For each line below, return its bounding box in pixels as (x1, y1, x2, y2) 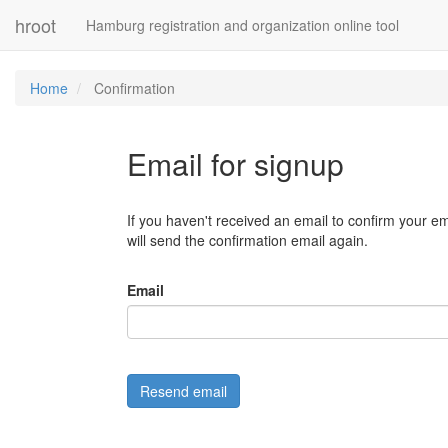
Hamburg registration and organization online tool (86, 15, 399, 35)
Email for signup (127, 142, 344, 185)
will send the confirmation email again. (127, 230, 368, 250)
